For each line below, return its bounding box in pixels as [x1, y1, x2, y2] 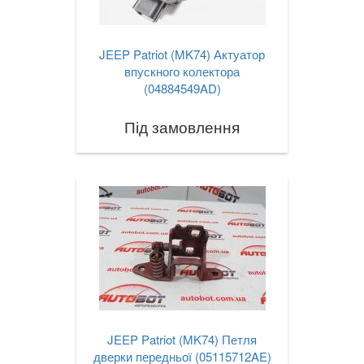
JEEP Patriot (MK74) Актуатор [99, 45, 265, 63]
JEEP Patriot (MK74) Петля [107, 331, 257, 349]
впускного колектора [124, 63, 240, 80]
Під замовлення [124, 115, 240, 138]
